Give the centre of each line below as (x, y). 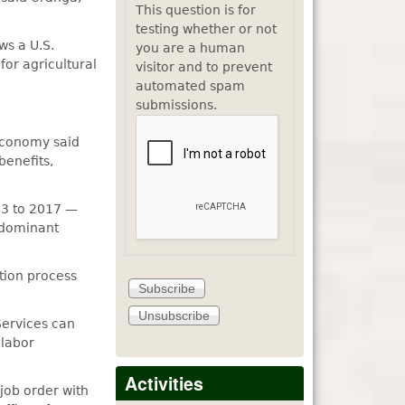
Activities (164, 383)
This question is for (195, 10)
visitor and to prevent (203, 67)
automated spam (190, 86)
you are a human (190, 48)
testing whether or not (206, 29)
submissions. (176, 105)
